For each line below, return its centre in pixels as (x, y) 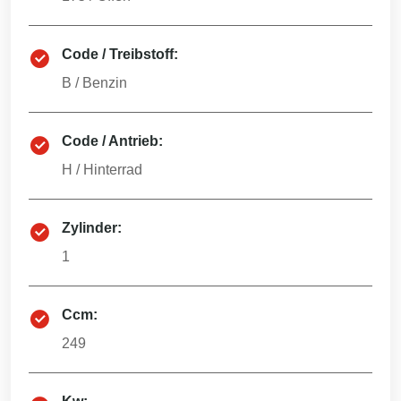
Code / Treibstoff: (120, 54)
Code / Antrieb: (112, 141)
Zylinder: (92, 228)
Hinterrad (113, 170)
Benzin (105, 83)
